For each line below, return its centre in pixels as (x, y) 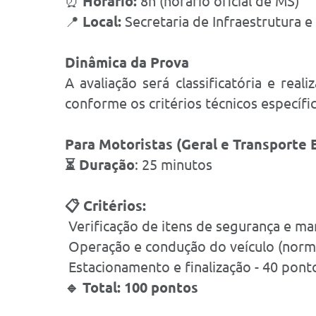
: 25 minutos (174, 165)
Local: (104, 22)
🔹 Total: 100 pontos (132, 287)
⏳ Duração (100, 165)
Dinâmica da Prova (127, 62)
